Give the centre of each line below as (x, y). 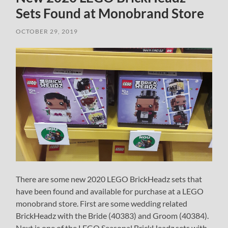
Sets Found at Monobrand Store (110, 13)
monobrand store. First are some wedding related (102, 203)
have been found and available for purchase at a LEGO (110, 191)
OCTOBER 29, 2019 (47, 32)
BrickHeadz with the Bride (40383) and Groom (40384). (112, 215)
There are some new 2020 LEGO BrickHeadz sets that (109, 179)
